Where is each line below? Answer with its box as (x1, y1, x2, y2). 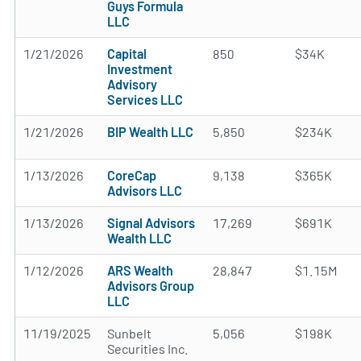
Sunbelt (107, 326, 151, 341)
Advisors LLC (107, 183, 182, 198)
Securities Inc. (107, 341, 189, 356)
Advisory (107, 77, 157, 92)
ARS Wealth (107, 263, 173, 278)
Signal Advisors (107, 215, 195, 230)
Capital (107, 46, 147, 61)
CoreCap (107, 168, 156, 183)
